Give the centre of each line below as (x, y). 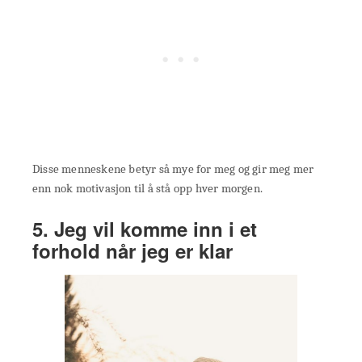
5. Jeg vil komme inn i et (145, 229)
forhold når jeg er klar (133, 251)
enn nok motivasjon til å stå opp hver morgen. (147, 189)
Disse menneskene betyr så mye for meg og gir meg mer (173, 169)
